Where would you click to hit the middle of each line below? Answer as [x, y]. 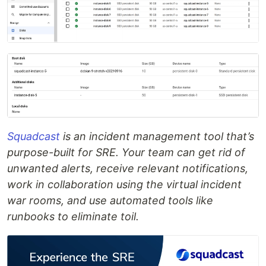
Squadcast [34, 136]
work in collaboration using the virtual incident [124, 184]
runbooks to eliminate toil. [73, 216]
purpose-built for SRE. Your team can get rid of [126, 152]
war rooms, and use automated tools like [110, 200]
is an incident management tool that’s [157, 136]
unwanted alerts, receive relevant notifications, [128, 168]
